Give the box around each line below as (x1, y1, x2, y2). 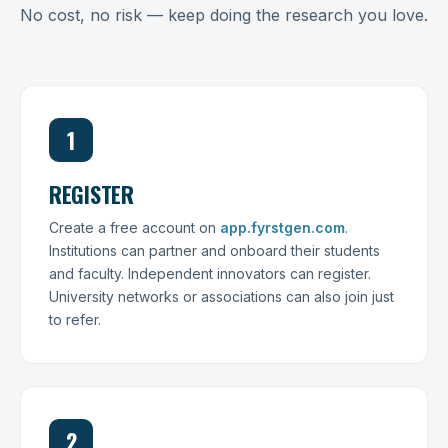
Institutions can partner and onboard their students (49, 242, 380, 259)
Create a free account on (49, 219, 220, 236)
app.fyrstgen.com (220, 219, 345, 236)
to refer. (49, 311, 101, 328)
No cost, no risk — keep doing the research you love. (20, 5, 428, 25)
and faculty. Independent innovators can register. (49, 265, 371, 282)
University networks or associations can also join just (49, 288, 394, 305)
